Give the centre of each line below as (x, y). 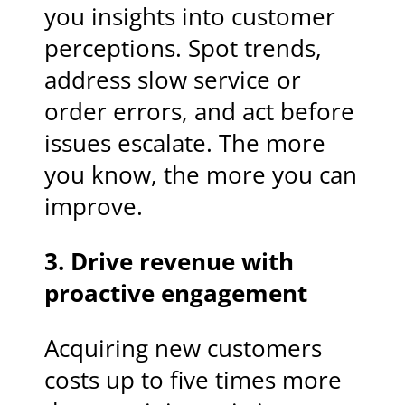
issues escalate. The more (185, 144)
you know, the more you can (201, 175)
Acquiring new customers (184, 348)
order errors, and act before (200, 112)
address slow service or (173, 80)
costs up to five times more (193, 380)
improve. (94, 207)
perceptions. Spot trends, (184, 49)
